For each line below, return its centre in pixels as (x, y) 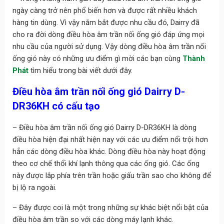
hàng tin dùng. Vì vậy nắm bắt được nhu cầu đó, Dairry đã (106, 23)
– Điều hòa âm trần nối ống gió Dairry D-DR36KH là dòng (104, 128)
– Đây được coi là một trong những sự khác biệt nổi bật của (110, 208)
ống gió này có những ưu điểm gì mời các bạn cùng (97, 59)
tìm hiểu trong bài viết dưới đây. (80, 71)
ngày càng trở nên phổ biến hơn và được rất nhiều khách (104, 11)
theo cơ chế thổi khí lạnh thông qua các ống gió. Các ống (106, 164)
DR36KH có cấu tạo (56, 106)
